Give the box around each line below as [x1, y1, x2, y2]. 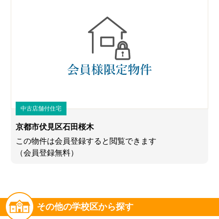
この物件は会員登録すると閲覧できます [16, 137, 157, 146]
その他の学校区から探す [37, 202, 133, 212]
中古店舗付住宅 [21, 105, 62, 112]
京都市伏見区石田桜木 [16, 123, 94, 131]
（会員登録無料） [16, 149, 79, 157]
